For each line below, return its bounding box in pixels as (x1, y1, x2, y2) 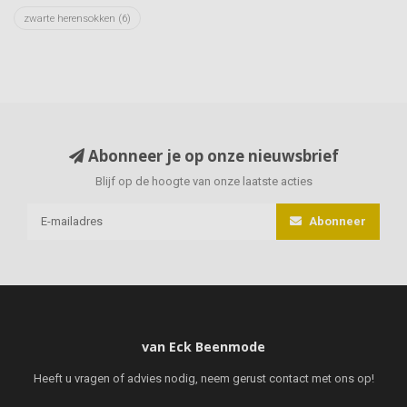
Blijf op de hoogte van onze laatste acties (94, 174, 313, 188)
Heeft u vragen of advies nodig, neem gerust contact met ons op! (33, 371, 374, 385)
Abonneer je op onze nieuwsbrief (84, 144, 339, 166)
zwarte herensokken (24, 11, 118, 25)
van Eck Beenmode (142, 337, 265, 355)
